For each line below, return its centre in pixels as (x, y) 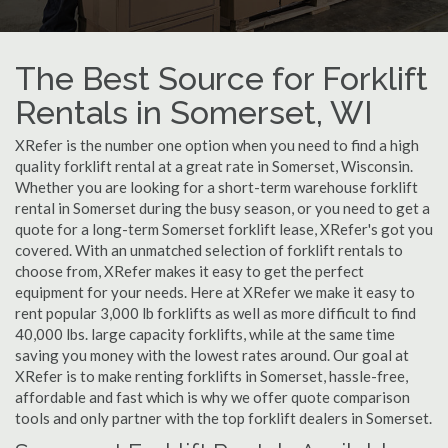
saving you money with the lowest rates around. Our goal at (212, 355)
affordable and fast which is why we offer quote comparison (212, 397)
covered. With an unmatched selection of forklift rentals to (209, 250)
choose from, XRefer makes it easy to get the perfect (189, 271)
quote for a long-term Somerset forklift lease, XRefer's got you (224, 229)
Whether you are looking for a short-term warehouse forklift (216, 187)
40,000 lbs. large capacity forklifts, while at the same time (205, 334)
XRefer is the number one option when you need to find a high (217, 145)
